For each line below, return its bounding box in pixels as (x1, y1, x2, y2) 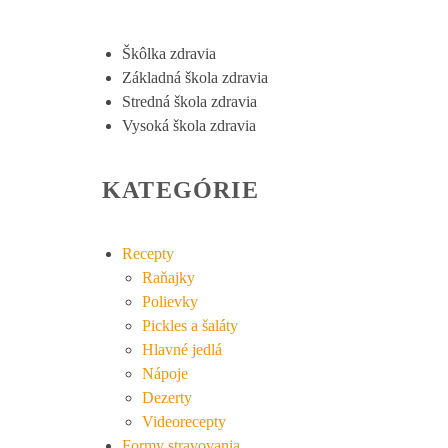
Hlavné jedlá (142, 341, 222, 359)
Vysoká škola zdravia (122, 117, 256, 135)
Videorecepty (142, 413, 226, 431)
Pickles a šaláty (142, 317, 238, 335)
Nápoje (142, 365, 188, 383)
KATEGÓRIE (102, 177, 259, 204)
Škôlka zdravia (122, 45, 216, 63)
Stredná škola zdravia (122, 93, 257, 111)
